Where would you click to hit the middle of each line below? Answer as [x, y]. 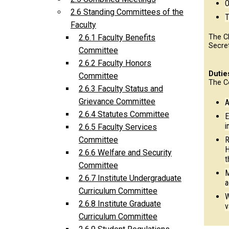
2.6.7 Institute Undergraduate [130, 178]
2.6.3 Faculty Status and [121, 89]
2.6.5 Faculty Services [118, 127]
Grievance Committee [117, 102]
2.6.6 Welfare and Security [125, 153]
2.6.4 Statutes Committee [124, 114]
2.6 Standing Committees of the [127, 12]
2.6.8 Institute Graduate [120, 204]
